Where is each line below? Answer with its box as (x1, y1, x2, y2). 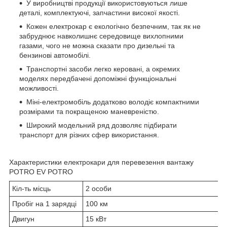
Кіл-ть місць (12, 184, 51, 193)
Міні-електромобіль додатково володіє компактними (26, 97, 199, 106)
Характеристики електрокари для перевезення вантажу (9, 158, 194, 166)
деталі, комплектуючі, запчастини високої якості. (19, 8, 180, 17)
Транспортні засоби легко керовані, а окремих (26, 64, 180, 73)
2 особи (86, 184, 111, 193)
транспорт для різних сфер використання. (19, 130, 159, 139)
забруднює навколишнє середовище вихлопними (19, 31, 183, 40)
